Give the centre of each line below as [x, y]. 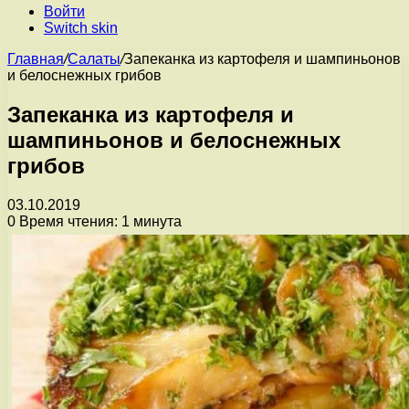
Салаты [94, 59]
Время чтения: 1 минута [99, 221]
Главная [36, 59]
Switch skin [81, 28]
